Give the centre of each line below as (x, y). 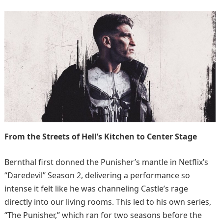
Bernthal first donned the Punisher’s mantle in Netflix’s (106, 162)
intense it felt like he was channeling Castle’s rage (96, 188)
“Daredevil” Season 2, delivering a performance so (97, 175)
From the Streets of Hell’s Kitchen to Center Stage (100, 136)
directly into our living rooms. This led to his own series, (108, 202)
